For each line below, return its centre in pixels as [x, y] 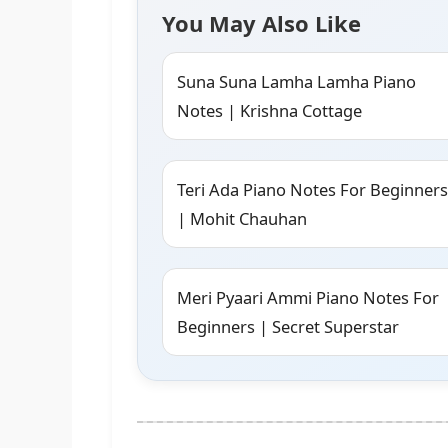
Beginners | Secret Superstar [288, 327]
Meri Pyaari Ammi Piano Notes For [308, 298]
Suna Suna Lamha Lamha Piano [296, 82]
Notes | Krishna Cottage [269, 111]
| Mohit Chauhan [242, 219]
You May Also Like [261, 23]
